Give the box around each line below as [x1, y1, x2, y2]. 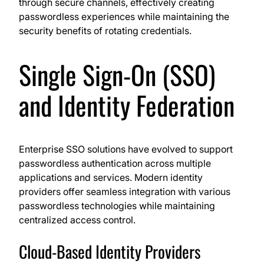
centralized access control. [19, 214, 136, 226]
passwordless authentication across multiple [19, 157, 211, 170]
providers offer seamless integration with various [19, 186, 230, 198]
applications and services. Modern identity [19, 171, 203, 184]
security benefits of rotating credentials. [19, 25, 192, 37]
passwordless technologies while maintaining [19, 200, 215, 212]
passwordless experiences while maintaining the [19, 11, 229, 23]
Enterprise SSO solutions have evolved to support [19, 143, 233, 156]
